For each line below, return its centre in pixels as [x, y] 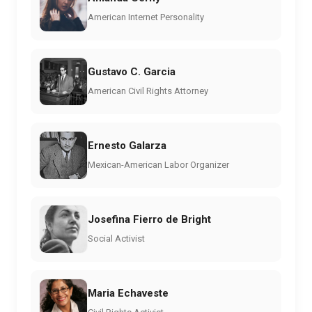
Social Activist [116, 238]
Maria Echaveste [128, 293]
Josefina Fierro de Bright [149, 219]
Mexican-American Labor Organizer [158, 164]
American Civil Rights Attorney [148, 91]
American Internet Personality [146, 17]
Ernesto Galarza [127, 145]
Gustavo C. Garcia [132, 71]
